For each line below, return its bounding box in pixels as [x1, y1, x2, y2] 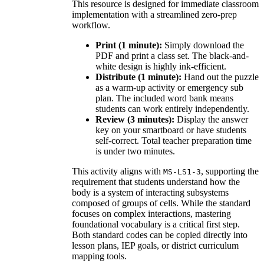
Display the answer [174, 114, 248, 124]
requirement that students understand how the [72, 176, 240, 187]
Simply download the [162, 39, 244, 50]
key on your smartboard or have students [95, 124, 246, 135]
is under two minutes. [95, 146, 175, 156]
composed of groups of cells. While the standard [72, 197, 250, 208]
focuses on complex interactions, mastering [72, 208, 231, 219]
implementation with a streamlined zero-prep [72, 9, 237, 19]
